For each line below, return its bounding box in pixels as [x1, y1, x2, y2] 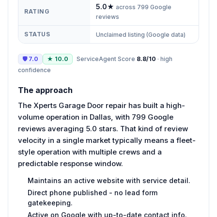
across [114, 3, 137, 11]
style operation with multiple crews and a [18, 147, 162, 156]
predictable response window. [18, 158, 123, 168]
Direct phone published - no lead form [28, 188, 157, 197]
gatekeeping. [28, 198, 73, 207]
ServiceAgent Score [77, 55, 137, 62]
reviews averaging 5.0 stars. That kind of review [18, 124, 188, 133]
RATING [24, 7, 50, 15]
